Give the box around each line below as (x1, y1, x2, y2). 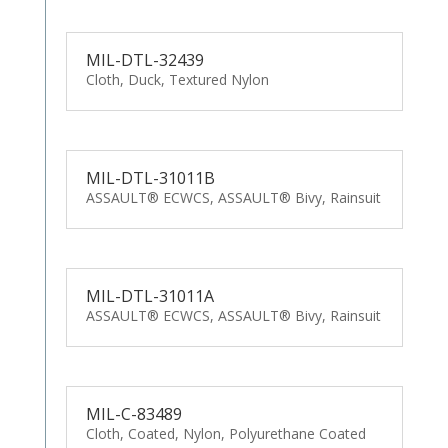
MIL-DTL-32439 (85, 49, 204, 72)
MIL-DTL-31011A (85, 284, 214, 307)
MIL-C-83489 (85, 402, 182, 425)
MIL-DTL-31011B (85, 166, 215, 189)
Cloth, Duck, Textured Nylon (85, 70, 269, 90)
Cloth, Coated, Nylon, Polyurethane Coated (85, 423, 366, 443)
